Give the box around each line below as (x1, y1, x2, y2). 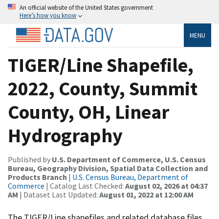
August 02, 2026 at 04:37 (125, 180, 208, 191)
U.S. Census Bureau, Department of (72, 172, 188, 182)
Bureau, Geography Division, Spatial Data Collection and (8, 163, 208, 173)
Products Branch (8, 172, 67, 182)
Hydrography (8, 123, 123, 148)
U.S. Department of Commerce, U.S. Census (52, 154, 206, 164)
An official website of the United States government (20, 3, 153, 11)
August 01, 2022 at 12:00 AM (99, 189, 194, 199)
